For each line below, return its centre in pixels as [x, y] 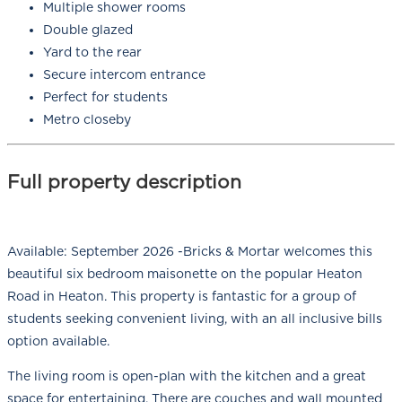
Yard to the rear [92, 52]
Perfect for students [105, 97]
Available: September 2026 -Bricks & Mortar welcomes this [190, 251]
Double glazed [88, 30]
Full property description [124, 181]
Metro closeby [87, 120]
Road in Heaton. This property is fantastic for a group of [182, 296]
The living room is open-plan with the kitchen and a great [187, 376]
